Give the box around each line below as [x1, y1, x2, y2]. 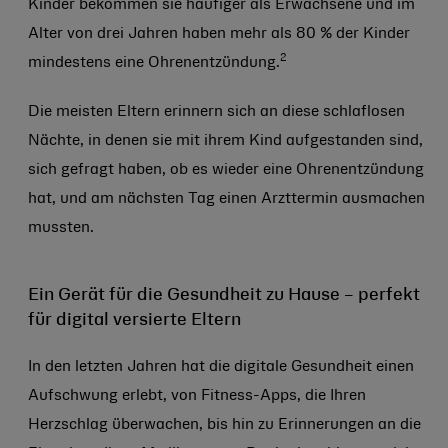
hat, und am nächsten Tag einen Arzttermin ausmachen [28, 192, 425, 206]
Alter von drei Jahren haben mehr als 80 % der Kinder [28, 27, 410, 41]
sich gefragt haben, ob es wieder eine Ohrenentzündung [28, 163, 424, 177]
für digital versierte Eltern [28, 312, 241, 328]
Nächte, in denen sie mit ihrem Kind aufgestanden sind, [28, 134, 423, 148]
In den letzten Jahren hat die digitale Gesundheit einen [28, 360, 414, 374]
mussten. [28, 221, 94, 235]
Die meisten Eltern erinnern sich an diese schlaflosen [28, 105, 405, 119]
